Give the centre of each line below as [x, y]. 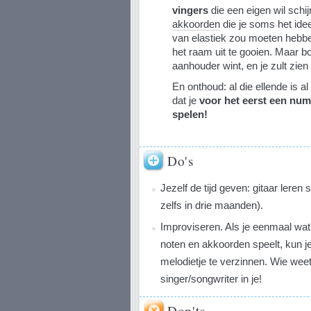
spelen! [190, 114]
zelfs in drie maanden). [211, 205]
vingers [190, 10]
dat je [185, 100]
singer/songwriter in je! [211, 279]
